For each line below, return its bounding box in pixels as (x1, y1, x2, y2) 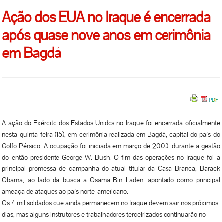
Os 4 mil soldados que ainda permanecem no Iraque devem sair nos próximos (2, 198, 219, 208)
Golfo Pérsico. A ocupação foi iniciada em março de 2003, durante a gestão (2, 141, 220, 151)
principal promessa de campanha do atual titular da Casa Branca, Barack (2, 164, 220, 173)
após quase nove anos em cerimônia (2, 25, 211, 45)
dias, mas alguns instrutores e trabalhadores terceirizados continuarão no (2, 210, 206, 219)
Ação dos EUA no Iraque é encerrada (2, 7, 211, 27)
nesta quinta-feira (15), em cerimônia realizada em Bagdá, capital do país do (2, 130, 220, 139)
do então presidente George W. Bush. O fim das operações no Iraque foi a (2, 153, 220, 162)
